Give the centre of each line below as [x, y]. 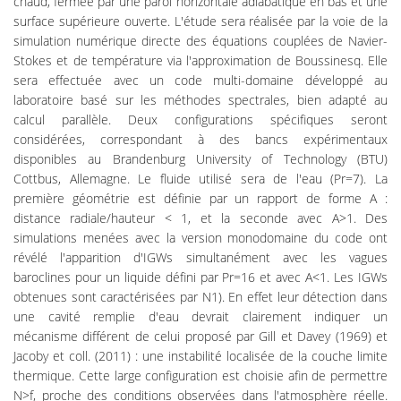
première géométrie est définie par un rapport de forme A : [200, 199]
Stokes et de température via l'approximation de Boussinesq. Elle [200, 61]
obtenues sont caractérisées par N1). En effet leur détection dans [200, 297]
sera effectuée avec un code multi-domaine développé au [200, 81]
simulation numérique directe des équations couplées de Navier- [200, 41]
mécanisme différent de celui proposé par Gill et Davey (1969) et [200, 337]
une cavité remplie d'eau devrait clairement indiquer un [200, 317]
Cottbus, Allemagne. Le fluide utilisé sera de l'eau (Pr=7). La [200, 179]
